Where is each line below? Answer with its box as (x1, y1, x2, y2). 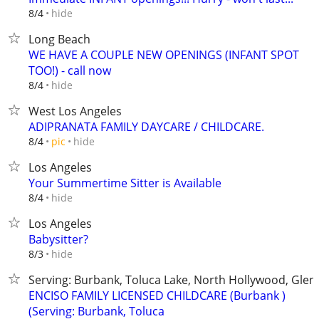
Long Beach (28, 31, 90, 47)
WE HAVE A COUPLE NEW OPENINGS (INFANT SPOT (28, 47, 299, 63)
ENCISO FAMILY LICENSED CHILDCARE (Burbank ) (28, 288, 286, 303)
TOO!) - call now (28, 63, 111, 78)
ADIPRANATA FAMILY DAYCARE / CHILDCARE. (28, 119, 264, 135)
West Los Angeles (28, 103, 122, 119)
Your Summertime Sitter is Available (28, 175, 221, 191)
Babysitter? (28, 231, 88, 247)
